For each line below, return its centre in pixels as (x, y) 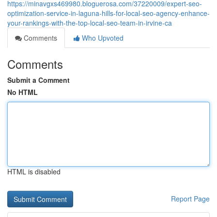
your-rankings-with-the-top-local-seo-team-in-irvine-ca (90, 23)
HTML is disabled (34, 171)
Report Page (190, 199)
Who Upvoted (102, 38)
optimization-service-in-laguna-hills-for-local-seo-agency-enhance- (108, 13)
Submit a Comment (39, 80)
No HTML (23, 92)
